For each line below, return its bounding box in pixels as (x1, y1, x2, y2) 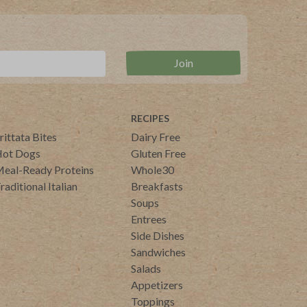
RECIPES (131, 112, 169, 125)
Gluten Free (131, 147, 186, 160)
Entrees (131, 212, 167, 226)
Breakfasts (131, 180, 183, 193)
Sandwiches (131, 245, 186, 259)
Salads (131, 262, 161, 275)
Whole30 (131, 163, 174, 177)
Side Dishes (131, 229, 184, 243)
